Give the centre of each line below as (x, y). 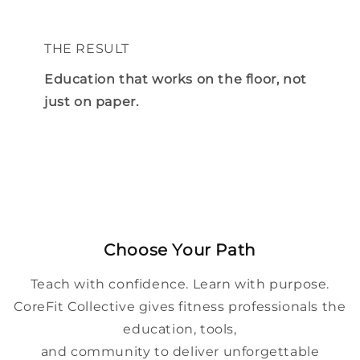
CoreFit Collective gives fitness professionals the (180, 307)
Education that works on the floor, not (176, 79)
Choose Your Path (180, 250)
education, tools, (180, 329)
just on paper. (92, 101)
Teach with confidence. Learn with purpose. (180, 284)
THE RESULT (87, 48)
